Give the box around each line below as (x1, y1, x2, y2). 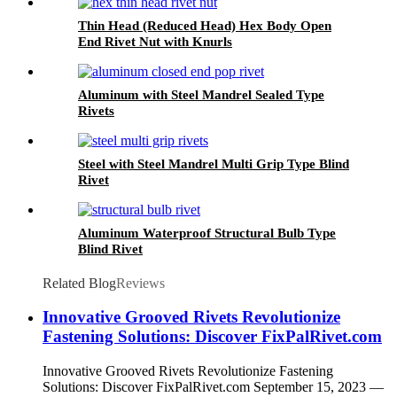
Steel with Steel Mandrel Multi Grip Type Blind (78, 156, 349, 171)
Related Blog (43, 275, 116, 291)
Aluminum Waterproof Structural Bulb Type (78, 225, 336, 240)
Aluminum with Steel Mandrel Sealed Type (78, 87, 324, 102)
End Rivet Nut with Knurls (78, 34, 232, 49)
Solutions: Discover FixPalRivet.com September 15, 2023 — (43, 379, 384, 395)
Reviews (116, 275, 165, 291)
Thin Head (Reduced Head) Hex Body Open (78, 18, 331, 33)
